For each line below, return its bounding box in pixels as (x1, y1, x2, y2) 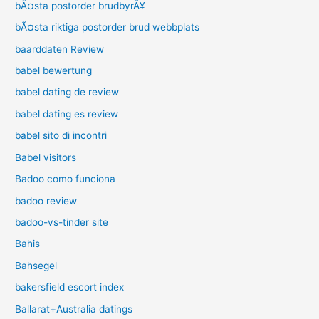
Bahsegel (15, 259, 58, 271)
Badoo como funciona (15, 173, 116, 185)
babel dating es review (15, 108, 119, 120)
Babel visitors (15, 151, 77, 163)
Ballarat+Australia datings (15, 303, 133, 315)
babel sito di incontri (15, 130, 108, 142)
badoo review (15, 194, 78, 206)
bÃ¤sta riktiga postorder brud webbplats (15, 21, 200, 33)
